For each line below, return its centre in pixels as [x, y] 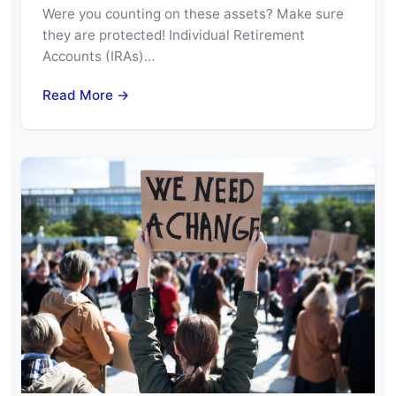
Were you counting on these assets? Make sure [193, 13]
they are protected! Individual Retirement [174, 34]
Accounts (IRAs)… [99, 56]
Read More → [86, 95]
